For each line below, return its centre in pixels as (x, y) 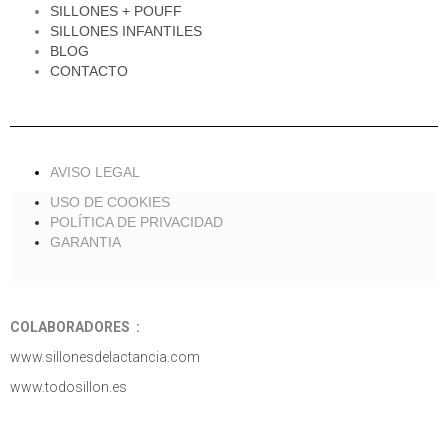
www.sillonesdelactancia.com (105, 357)
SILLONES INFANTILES (126, 31)
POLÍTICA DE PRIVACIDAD (136, 222)
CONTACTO (89, 71)
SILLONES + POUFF (116, 11)
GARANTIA (85, 242)
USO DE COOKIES (110, 202)
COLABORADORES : (76, 327)
